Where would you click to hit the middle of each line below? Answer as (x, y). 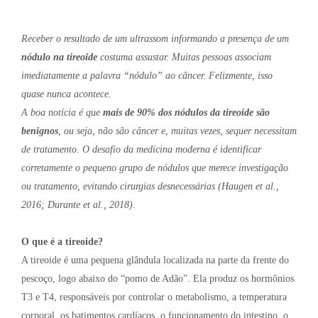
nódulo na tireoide (59, 57)
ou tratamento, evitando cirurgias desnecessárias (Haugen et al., (150, 187)
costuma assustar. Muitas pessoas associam (184, 57)
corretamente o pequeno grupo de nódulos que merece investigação (155, 168)
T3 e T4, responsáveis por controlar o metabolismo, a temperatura (154, 297)
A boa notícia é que (62, 113)
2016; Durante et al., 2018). (78, 205)
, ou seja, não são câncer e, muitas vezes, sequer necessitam (177, 131)
